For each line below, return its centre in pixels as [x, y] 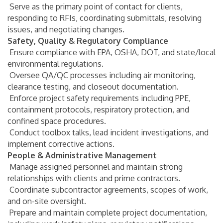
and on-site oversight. [47, 201]
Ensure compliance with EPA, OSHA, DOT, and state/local [111, 52]
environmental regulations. [56, 63]
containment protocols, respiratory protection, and [98, 109]
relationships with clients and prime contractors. [94, 178]
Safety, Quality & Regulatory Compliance [88, 41]
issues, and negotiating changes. [66, 29]
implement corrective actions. [61, 144]
